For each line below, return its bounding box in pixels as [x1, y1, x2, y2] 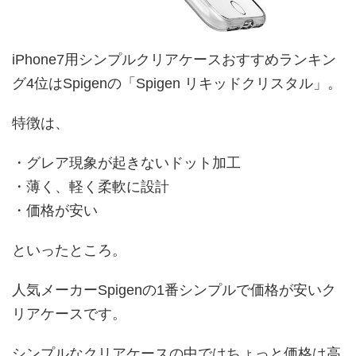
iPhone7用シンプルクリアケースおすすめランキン [12, 51, 336, 68]
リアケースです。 [12, 305, 126, 322]
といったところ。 [12, 242, 126, 258]
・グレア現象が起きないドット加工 [12, 154, 241, 171]
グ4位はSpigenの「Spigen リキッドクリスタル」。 [12, 75, 342, 91]
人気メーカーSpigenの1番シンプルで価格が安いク [12, 281, 336, 298]
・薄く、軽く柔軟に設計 [12, 178, 169, 195]
